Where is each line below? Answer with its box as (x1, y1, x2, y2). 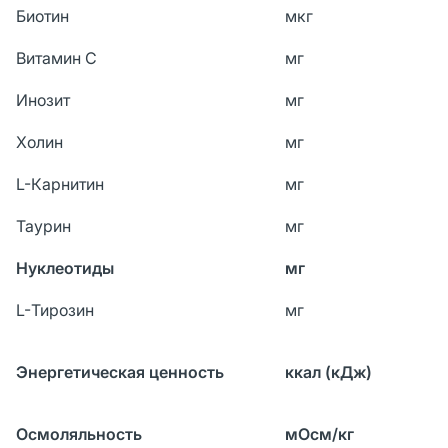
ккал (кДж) (285, 361, 372, 382)
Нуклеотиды (16, 257, 114, 278)
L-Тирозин (16, 299, 94, 320)
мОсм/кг (285, 423, 354, 444)
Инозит (16, 89, 70, 110)
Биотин (16, 5, 69, 26)
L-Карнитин (16, 173, 104, 194)
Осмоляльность (16, 423, 142, 444)
